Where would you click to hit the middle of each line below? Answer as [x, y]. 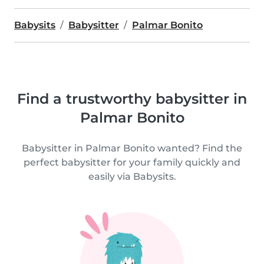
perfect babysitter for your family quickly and [132, 162]
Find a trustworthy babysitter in [132, 99]
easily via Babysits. [132, 176]
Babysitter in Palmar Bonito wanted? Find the [132, 148]
